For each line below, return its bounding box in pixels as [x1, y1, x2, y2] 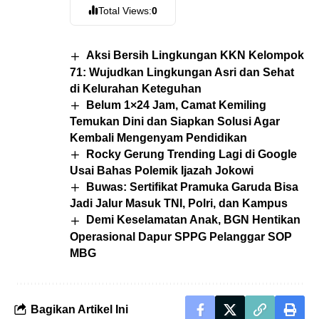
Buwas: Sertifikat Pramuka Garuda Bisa [86, 181, 299, 194]
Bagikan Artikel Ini [31, 303, 128, 316]
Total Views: [98, 5, 152, 17]
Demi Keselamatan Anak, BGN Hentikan [86, 214, 301, 226]
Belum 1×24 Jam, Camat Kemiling [86, 98, 267, 111]
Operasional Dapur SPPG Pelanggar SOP [70, 230, 292, 243]
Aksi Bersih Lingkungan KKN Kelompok [86, 49, 305, 62]
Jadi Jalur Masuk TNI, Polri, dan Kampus [70, 197, 288, 210]
